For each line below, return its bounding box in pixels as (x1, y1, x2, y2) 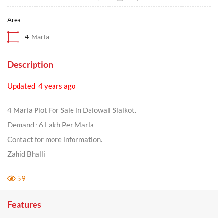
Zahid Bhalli (7, 149, 45, 158)
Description (7, 59, 53, 70)
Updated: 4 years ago (7, 81, 75, 90)
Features (7, 199, 41, 210)
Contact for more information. (7, 135, 102, 144)
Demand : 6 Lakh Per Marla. (7, 120, 95, 129)
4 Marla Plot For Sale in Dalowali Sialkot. (7, 106, 136, 114)
